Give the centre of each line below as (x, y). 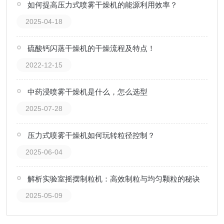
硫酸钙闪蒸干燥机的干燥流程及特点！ (91, 48)
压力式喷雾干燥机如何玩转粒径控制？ (91, 135)
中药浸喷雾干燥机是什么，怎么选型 (87, 92)
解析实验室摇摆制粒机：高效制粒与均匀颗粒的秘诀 (113, 179)
